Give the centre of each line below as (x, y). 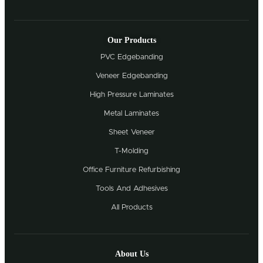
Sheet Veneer (131, 133)
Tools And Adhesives (131, 189)
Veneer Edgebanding (131, 76)
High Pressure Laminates (131, 95)
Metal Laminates (131, 114)
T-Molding (131, 151)
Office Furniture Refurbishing (131, 170)
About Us (131, 254)
